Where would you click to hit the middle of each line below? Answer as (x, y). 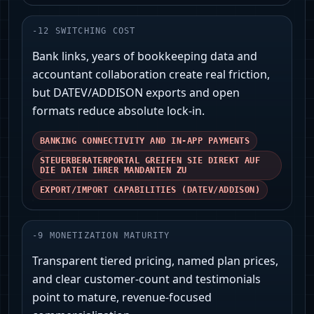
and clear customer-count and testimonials (146, 279)
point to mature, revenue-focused (122, 298)
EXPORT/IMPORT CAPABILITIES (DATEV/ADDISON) (150, 190)
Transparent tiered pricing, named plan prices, (155, 261)
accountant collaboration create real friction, (151, 75)
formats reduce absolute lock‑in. (118, 111)
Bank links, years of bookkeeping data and (145, 56)
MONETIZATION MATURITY (110, 236)
